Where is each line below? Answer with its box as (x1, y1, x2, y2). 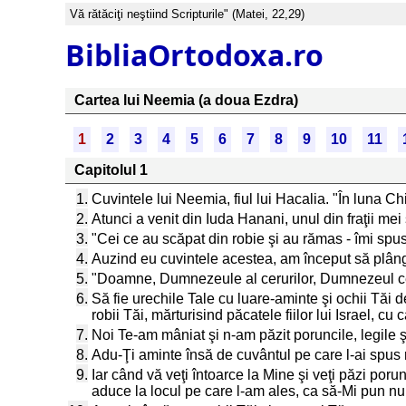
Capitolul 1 (74, 162, 148, 178)
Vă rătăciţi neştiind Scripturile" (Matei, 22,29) (70, 7, 304, 21)
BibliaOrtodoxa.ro (65, 34, 324, 74)
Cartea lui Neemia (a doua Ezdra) (74, 92, 298, 108)
